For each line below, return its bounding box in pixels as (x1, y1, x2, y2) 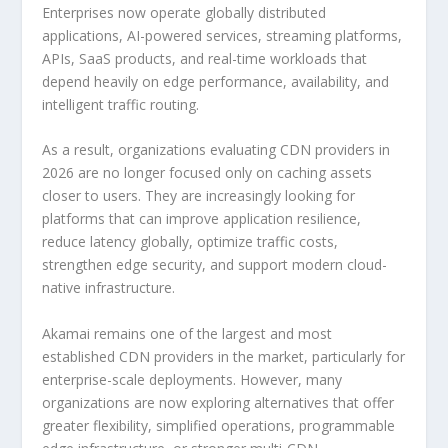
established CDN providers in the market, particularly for (42, 346, 406, 366)
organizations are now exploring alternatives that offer (42, 392, 395, 412)
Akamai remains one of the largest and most (42, 323, 333, 343)
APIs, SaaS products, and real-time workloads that (42, 49, 368, 68)
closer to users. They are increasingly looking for (42, 186, 356, 206)
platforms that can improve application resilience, (42, 209, 362, 229)
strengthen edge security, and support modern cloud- (42, 255, 388, 275)
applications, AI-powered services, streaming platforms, (42, 26, 403, 45)
